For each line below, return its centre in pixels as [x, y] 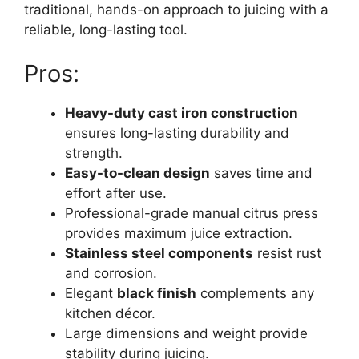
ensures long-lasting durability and [177, 133]
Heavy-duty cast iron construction [182, 113]
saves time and [261, 173]
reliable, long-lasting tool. [106, 29]
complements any [255, 294]
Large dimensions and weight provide [186, 334]
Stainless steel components [159, 254]
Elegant [91, 294]
